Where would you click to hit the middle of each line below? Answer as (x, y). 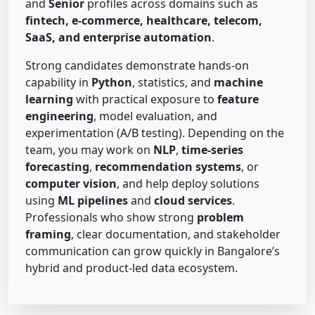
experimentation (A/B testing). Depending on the (155, 133)
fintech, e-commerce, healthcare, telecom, (144, 21)
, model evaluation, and (155, 116)
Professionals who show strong (111, 218)
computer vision (71, 184)
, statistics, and (173, 83)
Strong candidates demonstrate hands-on (137, 66)
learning (49, 99)
